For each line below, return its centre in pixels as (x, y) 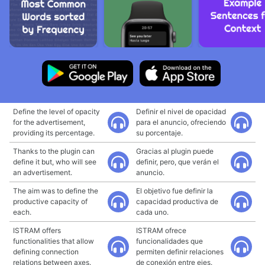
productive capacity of (50, 201)
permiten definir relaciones (180, 252)
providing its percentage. (54, 133)
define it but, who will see (55, 162)
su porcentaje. (159, 133)
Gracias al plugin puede (175, 151)
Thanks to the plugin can (54, 151)
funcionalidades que (169, 241)
